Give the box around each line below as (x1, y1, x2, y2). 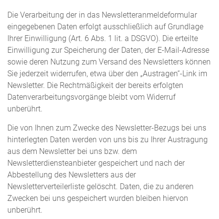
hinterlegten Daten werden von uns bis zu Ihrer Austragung (7, 135, 208, 145)
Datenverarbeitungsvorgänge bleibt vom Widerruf (7, 92, 175, 102)
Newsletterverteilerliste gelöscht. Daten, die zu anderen (7, 182, 194, 192)
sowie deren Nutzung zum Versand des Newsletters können (7, 57, 211, 66)
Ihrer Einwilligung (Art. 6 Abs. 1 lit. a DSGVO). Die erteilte (7, 34, 198, 43)
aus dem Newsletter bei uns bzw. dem (7, 147, 137, 156)
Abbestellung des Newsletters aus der (7, 171, 136, 180)
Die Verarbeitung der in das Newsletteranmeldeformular (7, 10, 197, 20)
